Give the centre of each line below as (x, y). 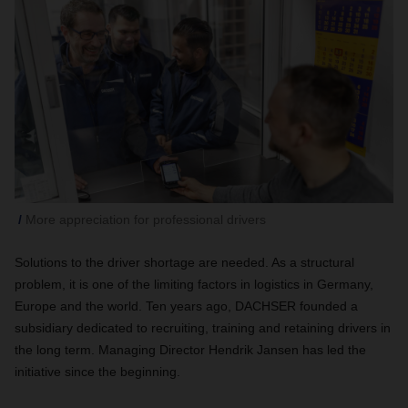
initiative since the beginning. (97, 372)
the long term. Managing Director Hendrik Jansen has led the (190, 350)
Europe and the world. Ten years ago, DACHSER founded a (186, 306)
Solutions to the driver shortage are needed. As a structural (184, 262)
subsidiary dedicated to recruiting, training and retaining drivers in (203, 328)
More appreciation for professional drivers (146, 219)
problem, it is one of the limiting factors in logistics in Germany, (194, 284)
